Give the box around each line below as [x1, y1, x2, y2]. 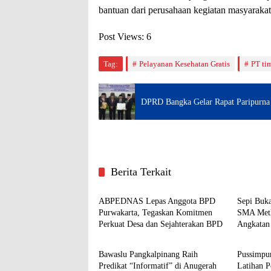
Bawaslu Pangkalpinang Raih [99, 250, 198, 260]
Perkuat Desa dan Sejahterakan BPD [99, 220, 223, 229]
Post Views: [99, 31, 144, 42]
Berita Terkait [111, 166, 171, 178]
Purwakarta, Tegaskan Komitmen [99, 208, 212, 218]
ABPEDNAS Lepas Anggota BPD [99, 197, 215, 206]
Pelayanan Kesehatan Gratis [139, 59, 230, 69]
